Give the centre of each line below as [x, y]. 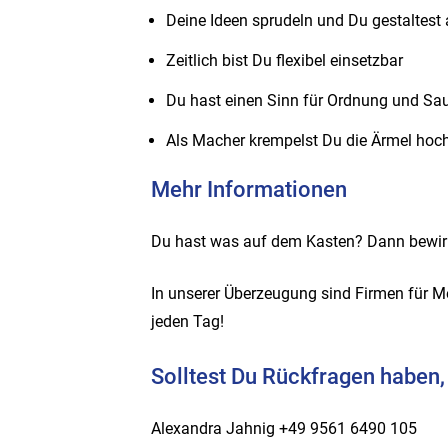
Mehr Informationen [249, 189]
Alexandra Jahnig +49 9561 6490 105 [284, 428]
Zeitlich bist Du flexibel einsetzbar [284, 61]
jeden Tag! [187, 322]
